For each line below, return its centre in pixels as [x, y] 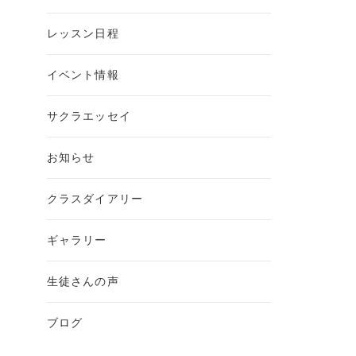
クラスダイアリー [95, 199]
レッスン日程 [83, 34]
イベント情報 [83, 75]
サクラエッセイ [89, 116]
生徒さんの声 [83, 282]
